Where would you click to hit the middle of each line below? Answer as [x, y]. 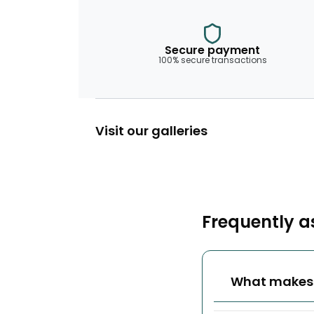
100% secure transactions [212, 60]
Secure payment [212, 50]
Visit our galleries [151, 131]
